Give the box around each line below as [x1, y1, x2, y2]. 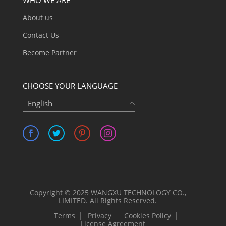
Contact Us [22, 30, 59, 40]
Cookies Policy [124, 210, 172, 220]
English [27, 98, 52, 109]
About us [22, 12, 53, 22]
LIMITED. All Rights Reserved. [59, 195, 157, 205]
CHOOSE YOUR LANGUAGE [22, 80, 118, 91]
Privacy [88, 210, 112, 220]
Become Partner [22, 47, 77, 58]
